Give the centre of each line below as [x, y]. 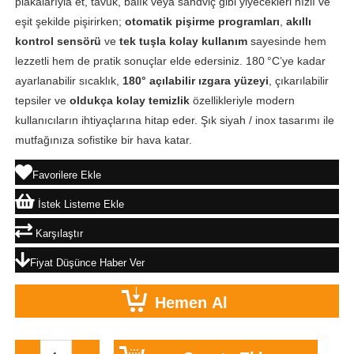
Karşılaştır [57, 234]
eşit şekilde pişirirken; [70, 21]
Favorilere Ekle [66, 175]
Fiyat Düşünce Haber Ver [87, 263]
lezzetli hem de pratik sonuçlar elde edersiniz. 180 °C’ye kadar [170, 60]
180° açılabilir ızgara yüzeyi [195, 80]
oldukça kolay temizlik [129, 100]
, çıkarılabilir [298, 80]
